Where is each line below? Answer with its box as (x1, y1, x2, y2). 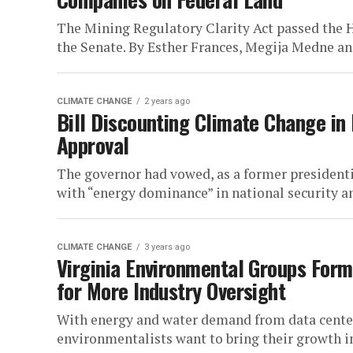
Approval (57, 129, 129, 161)
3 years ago (144, 242, 190, 252)
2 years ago (144, 96, 190, 106)
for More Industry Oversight (57, 275, 286, 307)
